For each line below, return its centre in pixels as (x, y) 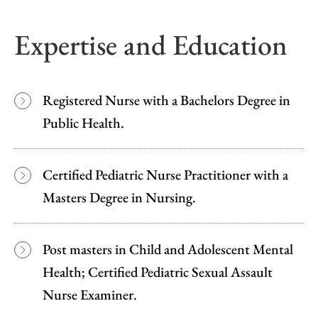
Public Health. (83, 122)
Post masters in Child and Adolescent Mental (168, 249)
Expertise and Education (151, 44)
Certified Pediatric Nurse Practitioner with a (165, 174)
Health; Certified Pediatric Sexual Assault (158, 272)
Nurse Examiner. (90, 294)
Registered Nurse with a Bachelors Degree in (166, 100)
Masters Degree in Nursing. (119, 197)
